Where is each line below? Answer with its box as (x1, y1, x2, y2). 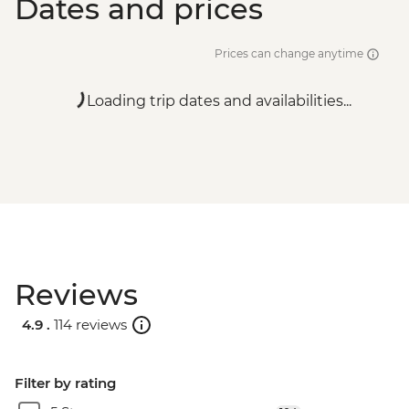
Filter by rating (15, 374, 116, 393)
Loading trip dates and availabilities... (87, 92, 351, 110)
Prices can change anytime (215, 47, 366, 61)
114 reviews (54, 315, 127, 333)
